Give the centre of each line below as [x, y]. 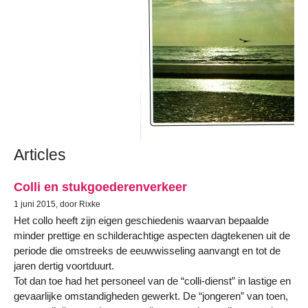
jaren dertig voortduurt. [64, 266]
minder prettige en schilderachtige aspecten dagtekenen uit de [152, 236]
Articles [40, 154]
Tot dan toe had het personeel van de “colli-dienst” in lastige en [152, 281]
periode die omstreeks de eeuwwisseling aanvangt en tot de [147, 251]
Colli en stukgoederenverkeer [100, 187]
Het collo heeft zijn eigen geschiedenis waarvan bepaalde [141, 221]
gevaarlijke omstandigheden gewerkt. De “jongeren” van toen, [151, 296]
